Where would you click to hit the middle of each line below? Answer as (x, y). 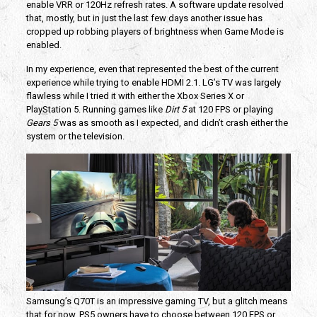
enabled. (44, 45)
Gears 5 (41, 122)
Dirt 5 (174, 109)
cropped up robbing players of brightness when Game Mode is (155, 31)
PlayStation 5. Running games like (94, 109)
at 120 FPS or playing (229, 109)
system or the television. (75, 136)
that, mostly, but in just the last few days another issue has (144, 18)
